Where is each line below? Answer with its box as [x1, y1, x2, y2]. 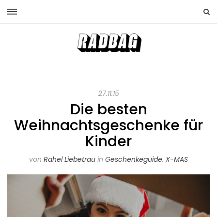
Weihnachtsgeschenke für [14, 115, 203, 136]
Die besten [70, 99, 147, 120]
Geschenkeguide [105, 155, 162, 165]
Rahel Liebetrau [44, 155, 95, 165]
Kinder [85, 131, 132, 152]
